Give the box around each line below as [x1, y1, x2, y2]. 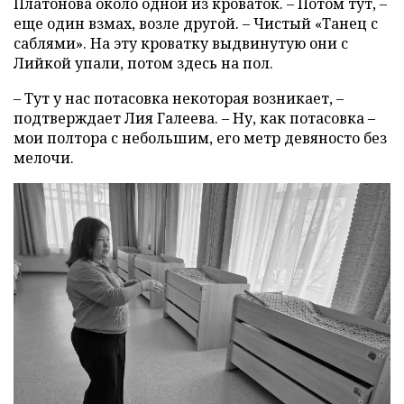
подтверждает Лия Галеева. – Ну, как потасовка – [14, 107, 375, 128]
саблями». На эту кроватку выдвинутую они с [14, 32, 348, 53]
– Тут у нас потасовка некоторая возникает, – [14, 87, 344, 108]
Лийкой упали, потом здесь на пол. [14, 52, 273, 73]
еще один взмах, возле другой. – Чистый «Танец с [14, 13, 378, 33]
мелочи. [14, 147, 74, 168]
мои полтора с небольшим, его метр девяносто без [14, 127, 387, 148]
